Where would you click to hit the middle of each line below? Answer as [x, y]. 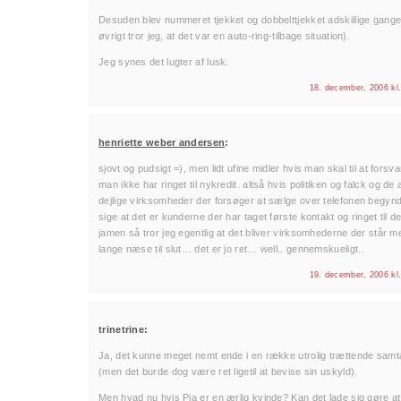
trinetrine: [124, 329]
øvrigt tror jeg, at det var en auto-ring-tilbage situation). [225, 36]
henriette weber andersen [162, 142]
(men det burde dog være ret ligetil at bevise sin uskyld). [228, 371]
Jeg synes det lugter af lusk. [164, 62]
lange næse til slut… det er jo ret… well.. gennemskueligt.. [231, 249]
